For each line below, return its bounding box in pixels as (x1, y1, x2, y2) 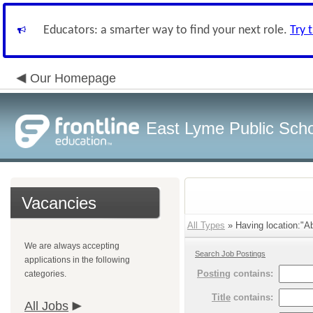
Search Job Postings (195, 249, 265, 258)
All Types (187, 220, 225, 231)
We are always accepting (24, 241, 119, 251)
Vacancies (22, 194, 96, 212)
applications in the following (24, 255, 130, 265)
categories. (24, 269, 66, 279)
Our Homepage (30, 71, 116, 85)
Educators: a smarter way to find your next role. (43, 24, 290, 37)
